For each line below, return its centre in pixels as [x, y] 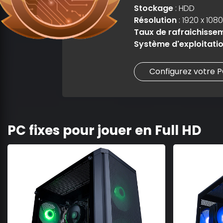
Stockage [153, 8]
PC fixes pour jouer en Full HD [104, 130]
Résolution [155, 20]
